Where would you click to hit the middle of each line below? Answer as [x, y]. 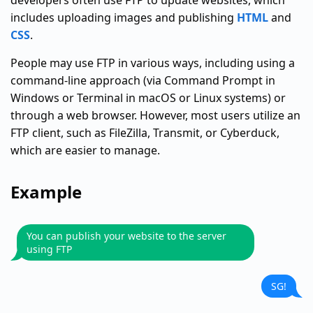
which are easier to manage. [85, 150]
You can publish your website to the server [126, 236]
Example [46, 192]
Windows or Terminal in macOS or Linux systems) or [148, 98]
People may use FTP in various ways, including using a [153, 63]
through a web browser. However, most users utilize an [155, 115]
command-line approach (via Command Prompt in [143, 80]
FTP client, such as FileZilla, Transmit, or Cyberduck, [145, 133]
